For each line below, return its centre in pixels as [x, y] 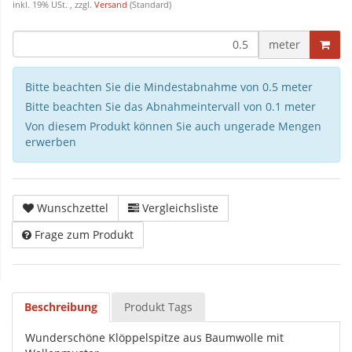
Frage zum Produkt [84, 235]
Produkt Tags [158, 307]
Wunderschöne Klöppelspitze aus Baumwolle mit [154, 338]
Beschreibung [61, 307]
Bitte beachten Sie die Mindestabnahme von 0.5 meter [169, 87]
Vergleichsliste [180, 208]
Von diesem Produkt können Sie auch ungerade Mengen [173, 126]
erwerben [51, 142]
